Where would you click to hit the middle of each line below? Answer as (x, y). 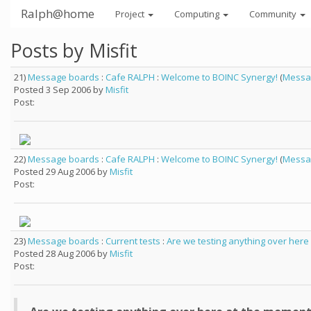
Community (274, 14)
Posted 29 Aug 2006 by (62, 171)
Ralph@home (58, 14)
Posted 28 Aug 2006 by (62, 253)
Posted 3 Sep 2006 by (60, 90)
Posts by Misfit (74, 50)
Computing (198, 14)
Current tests (133, 241)
